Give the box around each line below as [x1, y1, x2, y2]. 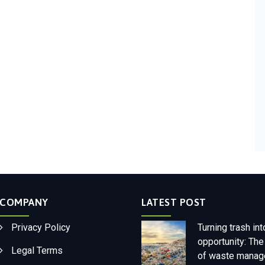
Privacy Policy [11, 222, 70, 233]
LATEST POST [141, 196, 206, 208]
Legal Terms [11, 245, 63, 256]
